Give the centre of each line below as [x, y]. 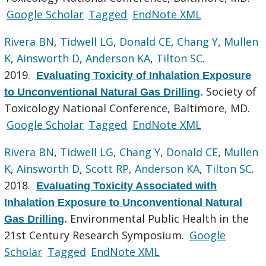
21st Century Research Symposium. [96, 235]
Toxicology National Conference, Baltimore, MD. [127, 108]
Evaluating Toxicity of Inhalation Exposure [144, 75]
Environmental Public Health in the [160, 218]
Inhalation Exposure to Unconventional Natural [123, 202]
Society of [232, 91]
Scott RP [107, 168]
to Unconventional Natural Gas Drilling [102, 92]
